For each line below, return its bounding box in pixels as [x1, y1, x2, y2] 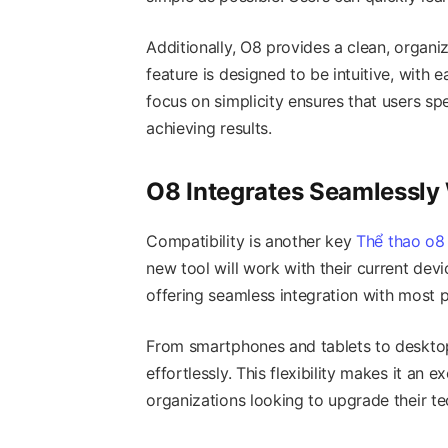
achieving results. [146, 117, 272, 138]
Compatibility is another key [146, 230, 357, 251]
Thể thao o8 [356, 230, 445, 251]
